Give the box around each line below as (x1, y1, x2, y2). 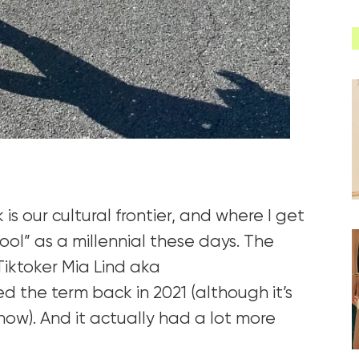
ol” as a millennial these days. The (10, 233, 274, 251)
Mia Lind (62, 259, 126, 276)
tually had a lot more (109, 310, 276, 328)
